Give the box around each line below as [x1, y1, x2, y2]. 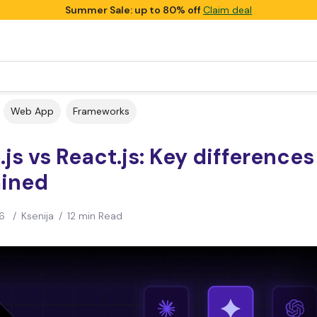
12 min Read [67, 209, 122, 222]
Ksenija [21, 209, 54, 222]
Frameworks [73, 105, 129, 117]
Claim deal [203, 4, 252, 16]
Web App [11, 105, 54, 117]
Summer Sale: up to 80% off [65, 4, 203, 16]
